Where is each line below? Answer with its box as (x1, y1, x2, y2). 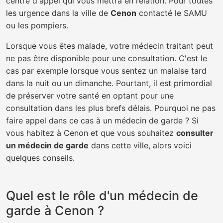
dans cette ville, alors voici (89, 140, 192, 150)
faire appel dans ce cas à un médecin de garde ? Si (6, 115, 199, 125)
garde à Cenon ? (6, 203, 104, 218)
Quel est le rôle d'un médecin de (6, 188, 198, 203)
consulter (176, 128, 214, 138)
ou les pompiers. (6, 20, 68, 30)
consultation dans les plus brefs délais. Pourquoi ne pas (6, 103, 216, 113)
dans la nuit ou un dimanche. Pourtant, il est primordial (6, 78, 212, 88)
